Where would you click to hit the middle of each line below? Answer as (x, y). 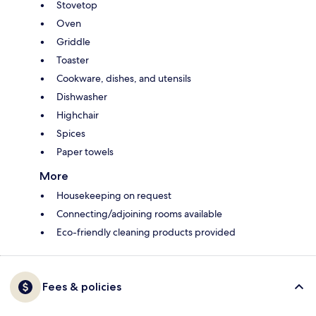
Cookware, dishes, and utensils (124, 79)
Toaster (73, 60)
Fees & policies (82, 287)
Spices (71, 134)
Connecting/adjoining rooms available (139, 214)
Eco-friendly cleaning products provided (146, 232)
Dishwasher (82, 97)
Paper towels (85, 152)
